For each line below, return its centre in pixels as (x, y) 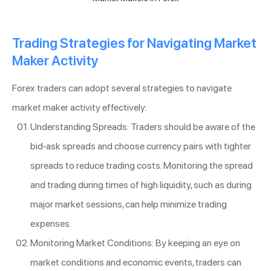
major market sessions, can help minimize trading (129, 204)
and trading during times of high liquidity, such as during (141, 184)
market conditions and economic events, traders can (136, 262)
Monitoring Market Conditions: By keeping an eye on (135, 243)
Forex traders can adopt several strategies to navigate (122, 88)
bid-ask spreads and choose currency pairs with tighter (141, 146)
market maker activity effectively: (80, 107)
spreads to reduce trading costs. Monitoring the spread (142, 165)
